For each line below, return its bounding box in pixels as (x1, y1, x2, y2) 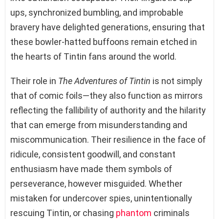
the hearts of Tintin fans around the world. (10, 51, 176, 62)
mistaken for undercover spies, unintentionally (10, 193, 192, 203)
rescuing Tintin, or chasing (10, 207, 116, 218)
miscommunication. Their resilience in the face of (10, 134, 206, 145)
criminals (152, 207, 190, 218)
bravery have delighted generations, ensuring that (10, 22, 205, 32)
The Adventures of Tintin (58, 75, 151, 86)
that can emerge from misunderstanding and (10, 119, 187, 130)
